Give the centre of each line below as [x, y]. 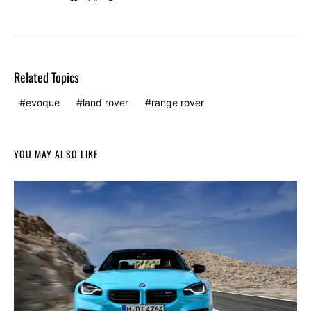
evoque [43, 103]
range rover [178, 103]
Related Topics [47, 77]
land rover [106, 103]
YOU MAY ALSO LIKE [56, 154]
